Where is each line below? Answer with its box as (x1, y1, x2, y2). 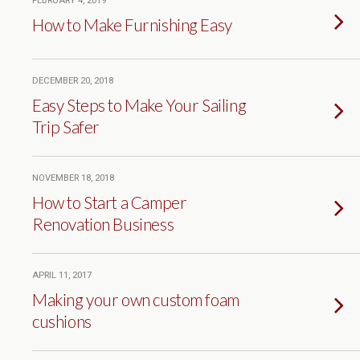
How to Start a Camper (32, 192, 187, 212)
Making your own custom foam (32, 289, 239, 309)
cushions (32, 311, 92, 331)
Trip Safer (32, 117, 100, 137)
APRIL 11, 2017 (32, 270, 92, 280)
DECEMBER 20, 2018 (32, 76, 113, 86)
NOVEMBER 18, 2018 (32, 173, 114, 183)
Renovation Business (32, 214, 174, 234)
